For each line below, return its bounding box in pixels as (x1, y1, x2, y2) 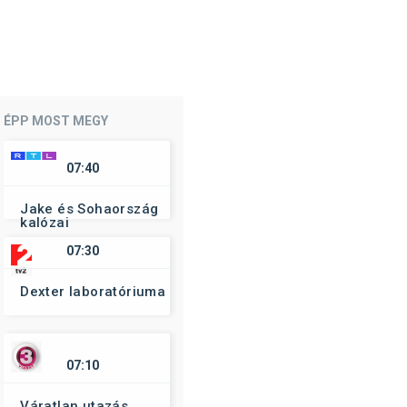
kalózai (20, 214, 70, 231)
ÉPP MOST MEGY (4, 114, 109, 128)
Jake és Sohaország (20, 201, 159, 217)
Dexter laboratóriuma (20, 283, 166, 300)
